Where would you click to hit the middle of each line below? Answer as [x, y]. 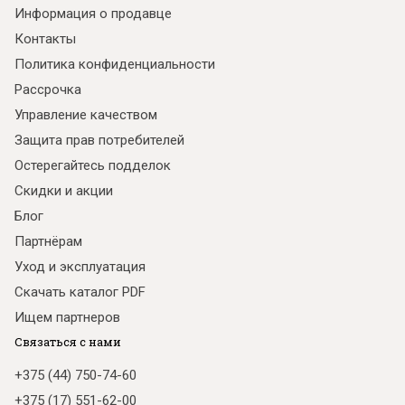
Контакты [45, 39]
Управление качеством [86, 115]
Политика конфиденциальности [115, 65]
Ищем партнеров [67, 318]
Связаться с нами [68, 342]
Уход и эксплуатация [80, 267]
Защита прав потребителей [99, 141]
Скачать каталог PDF [80, 292]
